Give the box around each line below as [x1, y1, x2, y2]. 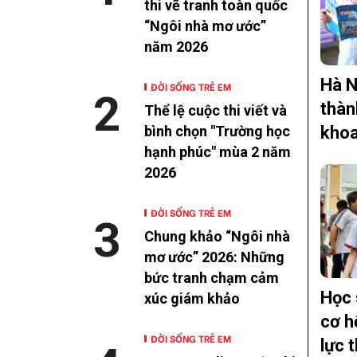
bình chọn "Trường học [144, 123, 290, 140]
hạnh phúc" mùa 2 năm [144, 143, 291, 161]
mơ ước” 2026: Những [144, 249, 284, 266]
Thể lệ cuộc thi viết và [144, 102, 287, 120]
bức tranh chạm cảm [144, 269, 279, 287]
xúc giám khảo [144, 290, 240, 308]
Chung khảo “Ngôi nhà [144, 228, 290, 245]
